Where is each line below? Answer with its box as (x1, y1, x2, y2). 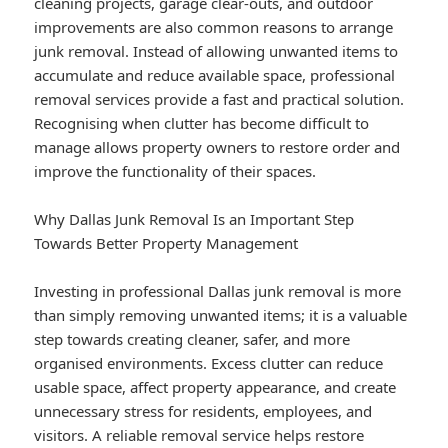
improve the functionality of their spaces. (34, 161, 317, 182)
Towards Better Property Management (34, 233, 299, 254)
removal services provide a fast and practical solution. (34, 89, 405, 110)
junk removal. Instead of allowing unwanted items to (34, 41, 399, 62)
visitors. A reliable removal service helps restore (34, 425, 365, 446)
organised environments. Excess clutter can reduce (34, 353, 384, 374)
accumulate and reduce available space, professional (34, 65, 396, 86)
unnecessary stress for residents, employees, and (34, 401, 373, 422)
